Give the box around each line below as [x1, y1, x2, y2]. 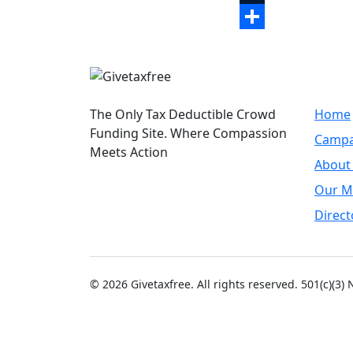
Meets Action [90, 143, 168, 161]
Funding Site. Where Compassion [90, 124, 287, 142]
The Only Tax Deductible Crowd [90, 106, 276, 123]
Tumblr [240, 8, 282, 25]
